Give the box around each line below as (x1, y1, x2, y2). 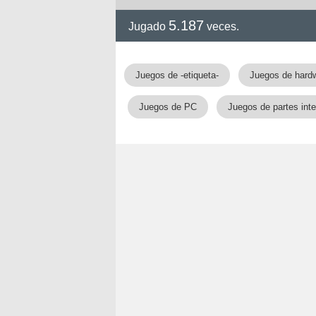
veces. (204, 20, 239, 32)
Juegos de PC (138, 102, 197, 112)
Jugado (128, 20, 169, 32)
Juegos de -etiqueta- (135, 70, 219, 80)
